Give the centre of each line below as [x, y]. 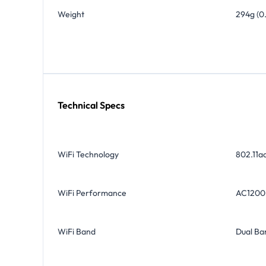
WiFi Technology [88, 154]
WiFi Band [77, 231]
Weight [71, 14]
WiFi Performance [92, 193]
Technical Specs [91, 105]
